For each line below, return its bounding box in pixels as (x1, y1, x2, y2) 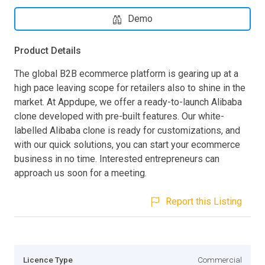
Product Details (14, 44, 81, 56)
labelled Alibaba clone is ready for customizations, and (14, 124, 240, 136)
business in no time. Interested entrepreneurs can (14, 153, 219, 164)
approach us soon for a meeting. (14, 167, 147, 179)
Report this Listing (166, 195, 242, 207)
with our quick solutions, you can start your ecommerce (14, 138, 240, 150)
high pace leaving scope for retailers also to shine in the (14, 82, 245, 93)
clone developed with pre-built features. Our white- (14, 110, 224, 122)
